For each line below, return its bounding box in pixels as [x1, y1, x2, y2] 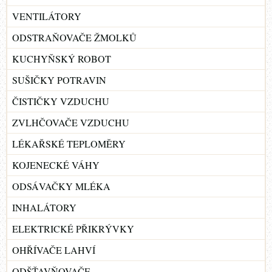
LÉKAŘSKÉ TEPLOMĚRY [12, 137, 126, 150]
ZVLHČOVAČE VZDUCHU [12, 115, 129, 129]
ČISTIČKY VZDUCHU [12, 94, 109, 107]
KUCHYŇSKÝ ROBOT [12, 52, 111, 65]
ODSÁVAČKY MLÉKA [12, 179, 110, 192]
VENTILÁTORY [12, 9, 81, 22]
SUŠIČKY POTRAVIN [12, 73, 106, 86]
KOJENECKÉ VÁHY [12, 158, 100, 171]
